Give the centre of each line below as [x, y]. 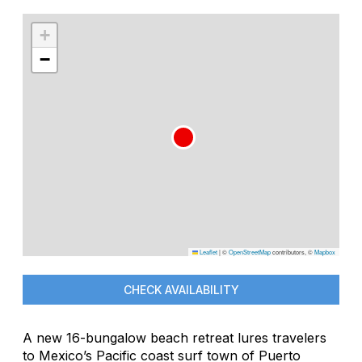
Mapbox [325, 251]
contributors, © [293, 251]
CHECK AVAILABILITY [181, 289]
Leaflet [208, 251]
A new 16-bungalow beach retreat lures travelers [175, 337]
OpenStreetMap [250, 251]
